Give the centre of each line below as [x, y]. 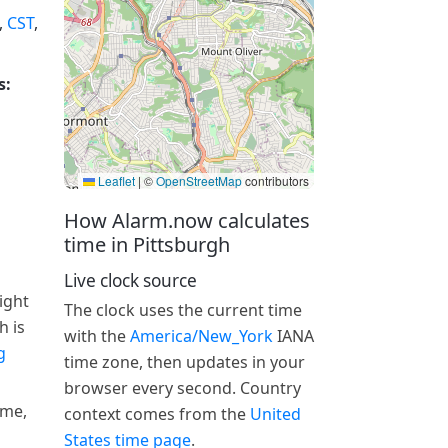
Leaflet [115, 180]
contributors [275, 180]
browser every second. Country [182, 387]
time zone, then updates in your [184, 361]
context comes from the [157, 413]
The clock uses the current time [183, 309]
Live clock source [130, 281]
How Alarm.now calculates [187, 220]
